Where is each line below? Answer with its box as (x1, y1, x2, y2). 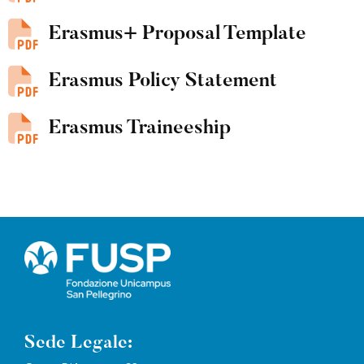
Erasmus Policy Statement (49, 71, 277, 91)
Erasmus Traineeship (49, 119, 231, 138)
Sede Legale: (24, 335, 132, 353)
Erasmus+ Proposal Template (49, 24, 306, 44)
